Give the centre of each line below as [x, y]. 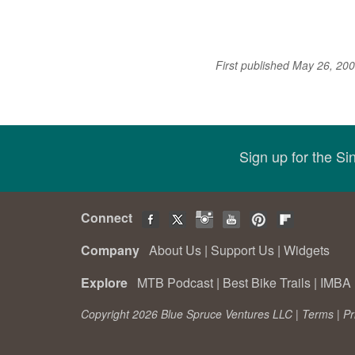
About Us [175, 250]
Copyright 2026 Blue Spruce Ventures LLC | [191, 313]
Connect [110, 217]
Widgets [307, 250]
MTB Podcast [175, 282]
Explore [107, 282]
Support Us [242, 250]
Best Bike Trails [267, 282]
